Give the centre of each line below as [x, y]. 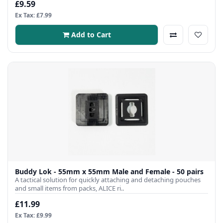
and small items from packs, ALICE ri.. [69, 188]
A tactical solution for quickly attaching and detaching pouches [108, 179]
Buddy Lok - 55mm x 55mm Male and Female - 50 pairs [109, 171]
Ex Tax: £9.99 [33, 215]
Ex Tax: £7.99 [33, 15]
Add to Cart [91, 34]
